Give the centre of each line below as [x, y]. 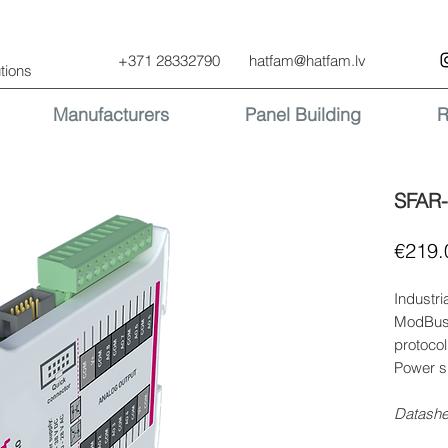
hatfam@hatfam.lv [307, 60]
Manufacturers [110, 114]
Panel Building [302, 114]
